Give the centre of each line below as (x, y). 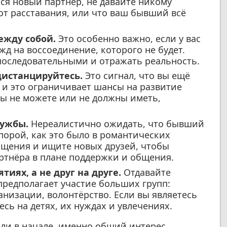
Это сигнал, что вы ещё (136, 76)
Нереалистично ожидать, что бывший (116, 124)
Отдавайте (146, 172)
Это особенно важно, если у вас (128, 38)
